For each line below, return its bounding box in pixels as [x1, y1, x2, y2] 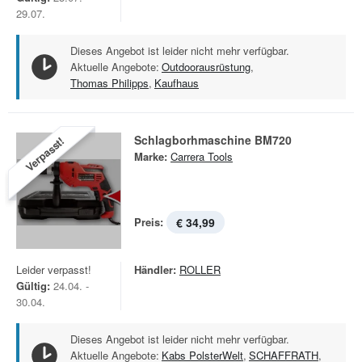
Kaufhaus [154, 75, 199, 90]
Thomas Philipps [70, 75, 149, 90]
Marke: [134, 149, 167, 164]
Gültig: [16, 278, 50, 293]
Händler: [134, 262, 176, 277]
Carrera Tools [170, 149, 233, 164]
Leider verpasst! [16, 262, 91, 277]
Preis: [134, 214, 163, 229]
